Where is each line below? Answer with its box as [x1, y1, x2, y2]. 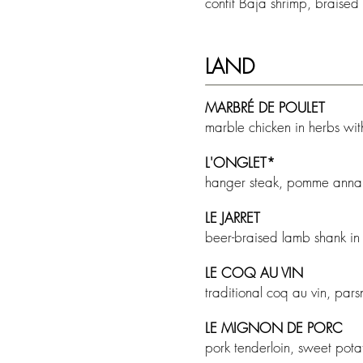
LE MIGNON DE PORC [205, 318, 343, 337]
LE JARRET [205, 208, 260, 227]
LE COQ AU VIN [205, 263, 303, 282]
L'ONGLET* [205, 153, 275, 172]
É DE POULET [247, 98, 325, 117]
